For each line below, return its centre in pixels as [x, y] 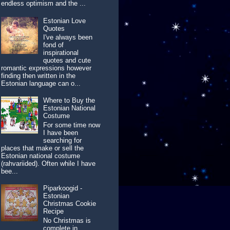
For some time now [72, 125]
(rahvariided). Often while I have [49, 163]
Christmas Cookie [70, 204]
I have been [61, 132]
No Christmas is [67, 220]
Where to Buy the [69, 101]
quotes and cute [67, 61]
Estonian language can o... [41, 84]
